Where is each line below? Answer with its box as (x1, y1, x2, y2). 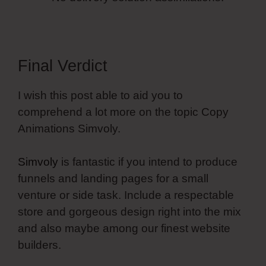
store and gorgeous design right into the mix (18, 205, 241, 218)
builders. (18, 239, 61, 252)
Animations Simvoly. (18, 122, 121, 135)
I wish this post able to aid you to (18, 88, 183, 102)
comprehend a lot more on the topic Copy (18, 105, 229, 118)
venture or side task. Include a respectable (18, 189, 234, 202)
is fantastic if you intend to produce (58, 156, 237, 169)
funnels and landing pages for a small (18, 172, 208, 185)
